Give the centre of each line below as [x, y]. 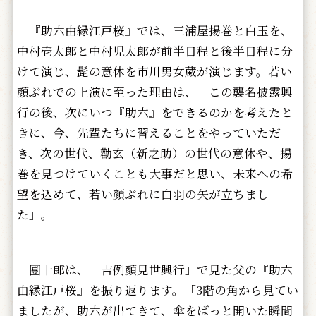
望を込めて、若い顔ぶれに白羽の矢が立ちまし [142, 194]
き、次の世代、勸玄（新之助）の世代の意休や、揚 [154, 153]
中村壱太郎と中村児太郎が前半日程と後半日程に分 [154, 51]
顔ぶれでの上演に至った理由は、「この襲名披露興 [154, 92]
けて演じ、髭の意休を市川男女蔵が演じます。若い [154, 72]
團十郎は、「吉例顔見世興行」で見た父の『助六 [154, 270]
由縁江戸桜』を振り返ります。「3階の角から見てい [157, 290]
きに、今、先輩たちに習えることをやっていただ [148, 133]
